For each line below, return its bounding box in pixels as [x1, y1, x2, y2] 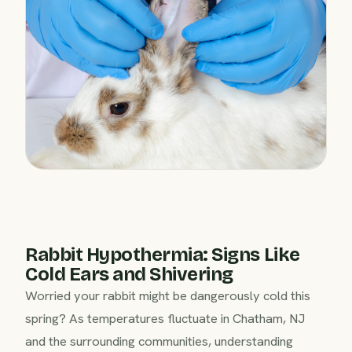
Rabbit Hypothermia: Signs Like [25, 243, 300, 266]
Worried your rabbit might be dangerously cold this [25, 286, 310, 304]
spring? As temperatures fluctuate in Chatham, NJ [25, 309, 305, 327]
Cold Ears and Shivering [25, 262, 233, 285]
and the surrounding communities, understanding [25, 332, 293, 350]
